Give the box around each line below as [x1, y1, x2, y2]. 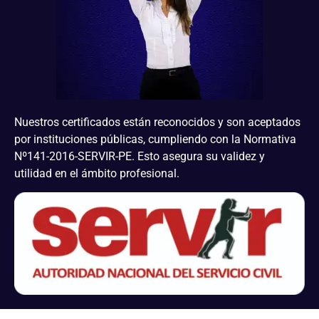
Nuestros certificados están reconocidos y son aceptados [14, 115, 300, 129]
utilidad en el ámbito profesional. [14, 166, 179, 180]
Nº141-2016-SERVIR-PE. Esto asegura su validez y [14, 149, 265, 163]
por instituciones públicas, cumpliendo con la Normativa [14, 132, 296, 146]
